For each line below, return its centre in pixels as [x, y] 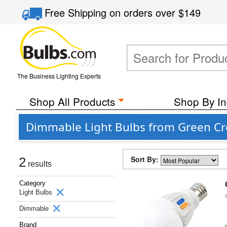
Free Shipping [77, 12]
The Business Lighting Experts [59, 76]
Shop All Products [72, 101]
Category [32, 183]
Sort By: [146, 159]
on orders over [144, 12]
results [39, 164]
